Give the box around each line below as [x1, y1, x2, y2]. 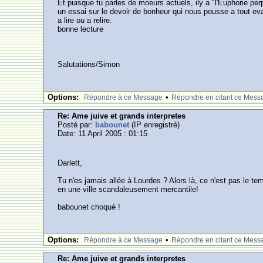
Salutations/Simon [58, 60, 120, 69]
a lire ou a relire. [58, 16, 113, 25]
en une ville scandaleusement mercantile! [58, 185, 199, 194]
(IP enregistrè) [129, 120, 180, 129]
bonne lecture [58, 25, 104, 33]
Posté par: [58, 120, 96, 129]
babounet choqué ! [58, 203, 121, 211]
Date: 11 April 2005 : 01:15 [58, 129, 148, 138]
